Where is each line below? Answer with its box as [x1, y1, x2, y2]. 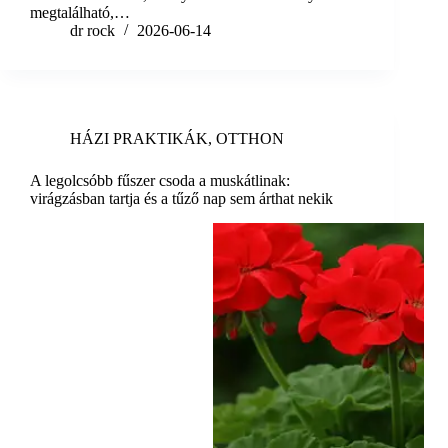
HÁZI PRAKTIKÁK [70, 130, 208, 148]
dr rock [70, 22, 115, 40]
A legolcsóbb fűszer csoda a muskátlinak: [30, 172, 290, 190]
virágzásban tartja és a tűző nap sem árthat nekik [30, 190, 333, 208]
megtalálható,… [30, 4, 130, 22]
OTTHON [216, 130, 284, 148]
